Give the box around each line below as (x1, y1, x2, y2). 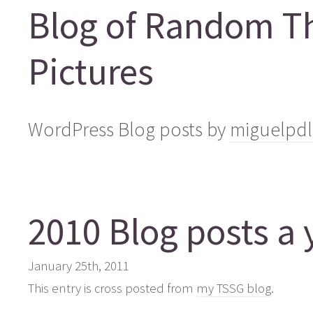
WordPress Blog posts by (28, 116, 230, 142)
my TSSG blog (196, 279, 271, 296)
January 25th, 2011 (28, 257, 129, 274)
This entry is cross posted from (28, 279, 196, 296)
